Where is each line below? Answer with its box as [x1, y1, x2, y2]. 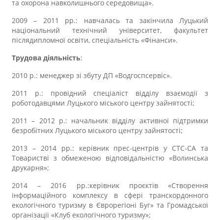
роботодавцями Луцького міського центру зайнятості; [12, 98, 194, 108]
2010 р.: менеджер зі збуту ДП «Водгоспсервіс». [12, 71, 172, 80]
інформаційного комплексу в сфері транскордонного [12, 191, 208, 200]
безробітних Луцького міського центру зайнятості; [12, 126, 183, 135]
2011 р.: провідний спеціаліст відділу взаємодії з [12, 88, 208, 98]
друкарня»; [12, 163, 49, 172]
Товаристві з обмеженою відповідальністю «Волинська [12, 153, 208, 163]
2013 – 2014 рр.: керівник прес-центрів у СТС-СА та [12, 143, 208, 153]
